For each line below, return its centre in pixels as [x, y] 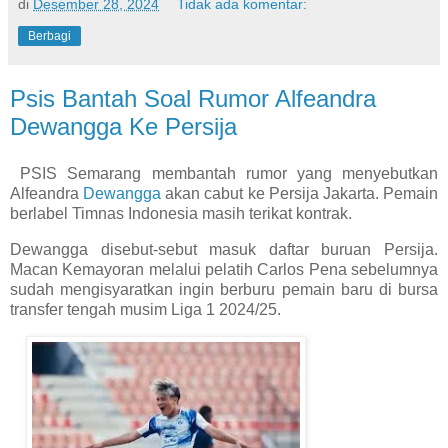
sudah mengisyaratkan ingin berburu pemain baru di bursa [224, 290]
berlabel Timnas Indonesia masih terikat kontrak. [181, 214]
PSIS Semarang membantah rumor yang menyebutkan [224, 174]
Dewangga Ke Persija [123, 126]
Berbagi [49, 35]
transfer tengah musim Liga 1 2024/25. [145, 310]
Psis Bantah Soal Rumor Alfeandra [193, 98]
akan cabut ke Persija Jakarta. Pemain [300, 194]
